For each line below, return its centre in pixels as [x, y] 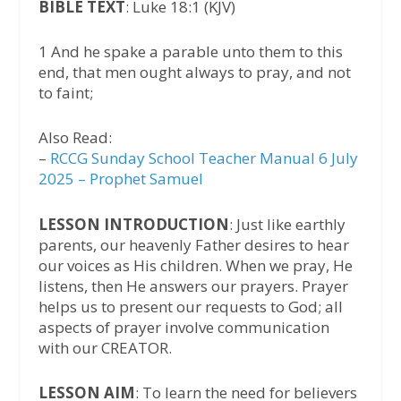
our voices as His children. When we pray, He [195, 265]
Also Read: [75, 138]
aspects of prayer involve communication [183, 327]
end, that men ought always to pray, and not [194, 73]
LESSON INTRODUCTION [133, 224]
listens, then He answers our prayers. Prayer [193, 286]
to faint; [65, 93]
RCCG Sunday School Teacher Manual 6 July [204, 158]
